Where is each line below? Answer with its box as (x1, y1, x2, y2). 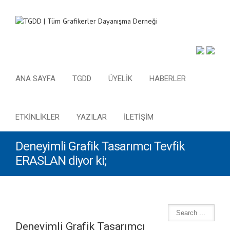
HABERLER (149, 74, 186, 83)
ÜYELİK (108, 74, 132, 83)
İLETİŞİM (124, 112, 154, 122)
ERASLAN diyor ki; (15, 154, 106, 168)
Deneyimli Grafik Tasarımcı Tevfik (15, 139, 185, 154)
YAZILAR (76, 112, 107, 122)
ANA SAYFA (15, 74, 55, 83)
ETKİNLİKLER (15, 112, 60, 122)
